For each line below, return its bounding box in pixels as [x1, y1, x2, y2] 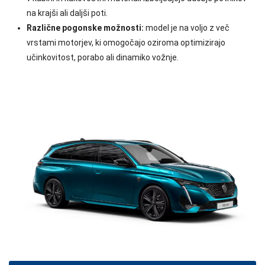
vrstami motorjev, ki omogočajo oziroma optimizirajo [27, 38, 225, 47]
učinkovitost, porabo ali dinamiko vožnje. [27, 53, 179, 62]
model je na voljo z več [144, 23, 230, 33]
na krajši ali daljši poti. [27, 8, 108, 18]
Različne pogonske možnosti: [27, 23, 144, 33]
